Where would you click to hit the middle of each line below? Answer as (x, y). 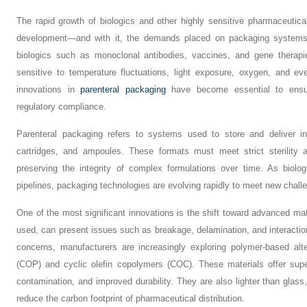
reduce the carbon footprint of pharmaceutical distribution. (131, 298)
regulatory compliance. (61, 107)
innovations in (49, 89)
